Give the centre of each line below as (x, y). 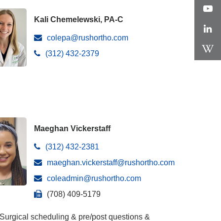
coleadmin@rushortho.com (94, 178)
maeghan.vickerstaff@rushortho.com (111, 163)
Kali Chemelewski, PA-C (79, 19)
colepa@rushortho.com (88, 38)
